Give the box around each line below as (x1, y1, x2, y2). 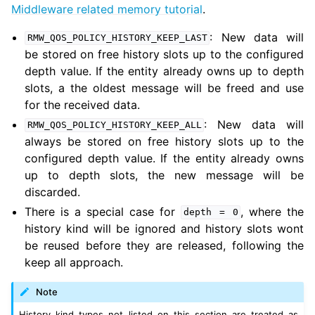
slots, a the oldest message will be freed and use (25, 80, 304, 95)
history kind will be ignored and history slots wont (25, 221, 304, 236)
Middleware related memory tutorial (11, 1, 202, 16)
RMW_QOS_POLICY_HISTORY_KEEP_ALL (27, 120, 202, 131)
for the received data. (25, 97, 141, 112)
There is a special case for (25, 204, 181, 219)
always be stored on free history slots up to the (25, 134, 304, 148)
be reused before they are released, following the (25, 238, 304, 252)
